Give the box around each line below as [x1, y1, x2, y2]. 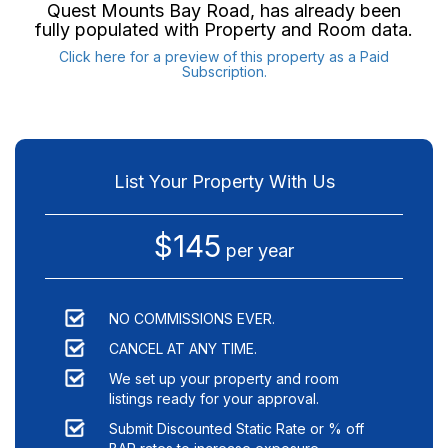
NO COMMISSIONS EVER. [109, 309, 275, 327]
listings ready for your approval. [109, 389, 319, 407]
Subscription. [181, 62, 267, 80]
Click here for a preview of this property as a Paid [59, 47, 389, 65]
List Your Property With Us [113, 170, 335, 192]
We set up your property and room [109, 369, 339, 387]
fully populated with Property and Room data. [35, 18, 413, 40]
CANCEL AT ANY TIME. [109, 339, 257, 357]
